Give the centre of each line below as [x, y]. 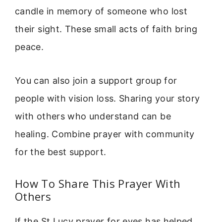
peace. [29, 47]
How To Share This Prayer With [98, 184]
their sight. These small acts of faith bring [106, 29]
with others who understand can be [93, 116]
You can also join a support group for [96, 81]
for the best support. [61, 152]
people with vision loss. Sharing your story [108, 99]
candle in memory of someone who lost [101, 11]
